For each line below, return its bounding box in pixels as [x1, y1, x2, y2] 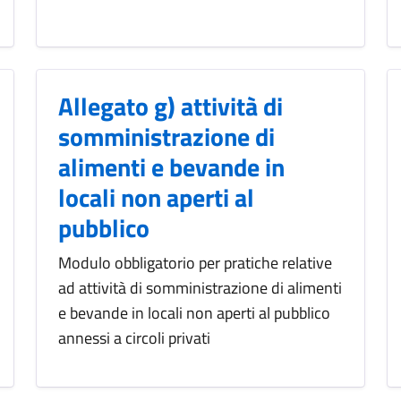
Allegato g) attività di [58, 87, 283, 126]
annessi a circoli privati [58, 326, 210, 351]
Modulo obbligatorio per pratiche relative [58, 251, 332, 276]
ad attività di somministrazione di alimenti [58, 276, 342, 301]
